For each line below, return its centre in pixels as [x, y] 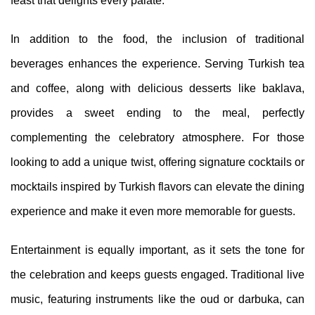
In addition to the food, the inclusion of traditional [157, 39]
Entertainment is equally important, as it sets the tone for [157, 250]
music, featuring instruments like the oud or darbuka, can [157, 300]
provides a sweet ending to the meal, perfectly [157, 113]
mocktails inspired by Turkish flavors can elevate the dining [157, 187]
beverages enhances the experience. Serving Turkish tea [157, 64]
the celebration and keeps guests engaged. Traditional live [157, 275]
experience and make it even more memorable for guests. [153, 212]
